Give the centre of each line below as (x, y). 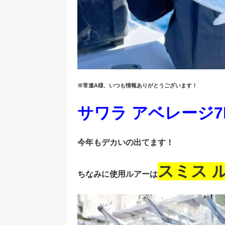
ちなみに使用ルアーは (118, 174)
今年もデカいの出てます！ (126, 143)
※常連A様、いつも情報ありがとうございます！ (137, 86)
